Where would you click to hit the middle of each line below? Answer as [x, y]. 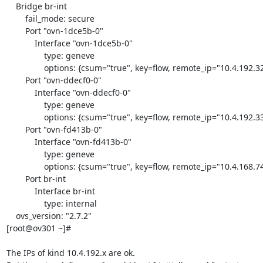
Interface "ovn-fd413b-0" [20, 141]
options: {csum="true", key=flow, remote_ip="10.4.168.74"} [25, 166]
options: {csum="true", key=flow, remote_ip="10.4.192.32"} [25, 68]
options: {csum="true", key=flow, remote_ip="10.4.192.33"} [25, 117]
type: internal [25, 203]
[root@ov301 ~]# [38, 228]
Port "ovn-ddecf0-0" [16, 80]
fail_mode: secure [16, 18]
